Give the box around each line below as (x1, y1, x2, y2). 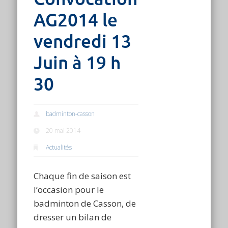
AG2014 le (34, 9, 118, 32)
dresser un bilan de (34, 211, 112, 223)
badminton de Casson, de (34, 197, 136, 210)
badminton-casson (46, 109, 95, 119)
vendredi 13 (34, 30, 132, 53)
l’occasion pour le (34, 184, 104, 196)
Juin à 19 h (34, 51, 121, 75)
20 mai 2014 (46, 126, 81, 135)
